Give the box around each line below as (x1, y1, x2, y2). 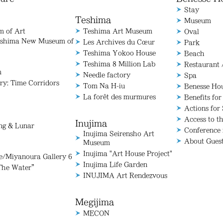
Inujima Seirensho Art (83, 130, 155, 136)
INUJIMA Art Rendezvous (83, 172, 168, 178)
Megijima (75, 198, 114, 206)
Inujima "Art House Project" (83, 150, 173, 156)
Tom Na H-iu (83, 83, 125, 89)
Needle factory (83, 72, 131, 78)
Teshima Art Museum (83, 28, 153, 34)
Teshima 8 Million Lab (83, 61, 156, 67)
